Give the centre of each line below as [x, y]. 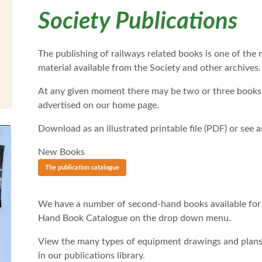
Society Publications [137, 22]
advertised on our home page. [98, 106]
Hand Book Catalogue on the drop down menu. [134, 218]
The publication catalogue [82, 168]
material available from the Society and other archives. [149, 68]
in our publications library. [91, 256]
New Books [61, 152]
